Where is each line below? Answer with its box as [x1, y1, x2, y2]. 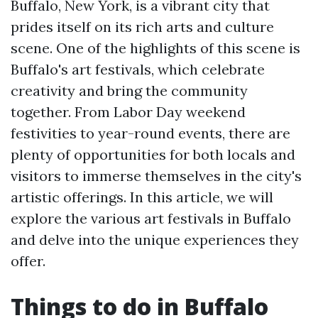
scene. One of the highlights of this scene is [11, 39, 300, 57]
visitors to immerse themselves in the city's [11, 167, 302, 185]
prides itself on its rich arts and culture [11, 18, 274, 35]
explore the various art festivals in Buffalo [11, 209, 291, 227]
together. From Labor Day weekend [11, 103, 246, 121]
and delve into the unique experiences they [11, 231, 299, 248]
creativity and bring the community [11, 82, 248, 99]
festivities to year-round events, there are [11, 124, 290, 142]
